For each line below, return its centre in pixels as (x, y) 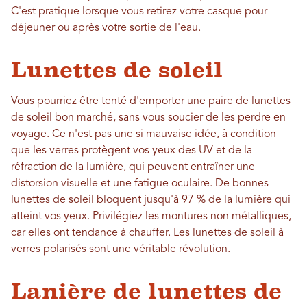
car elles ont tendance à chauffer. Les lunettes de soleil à (147, 233)
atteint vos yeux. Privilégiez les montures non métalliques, (151, 217)
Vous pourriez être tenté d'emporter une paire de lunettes (151, 101)
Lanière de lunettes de (146, 291)
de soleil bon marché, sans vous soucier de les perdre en (148, 118)
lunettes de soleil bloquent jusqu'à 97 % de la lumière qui (151, 200)
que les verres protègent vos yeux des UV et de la (132, 151)
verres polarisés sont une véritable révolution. (121, 249)
